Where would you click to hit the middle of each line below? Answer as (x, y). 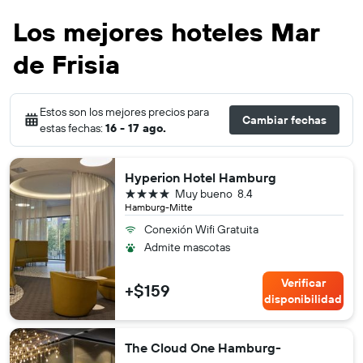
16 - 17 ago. (136, 128)
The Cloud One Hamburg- (203, 347)
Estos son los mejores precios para (124, 111)
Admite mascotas (187, 247)
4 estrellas (153, 192)
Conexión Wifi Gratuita (201, 229)
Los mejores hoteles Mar (166, 31)
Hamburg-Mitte (159, 207)
